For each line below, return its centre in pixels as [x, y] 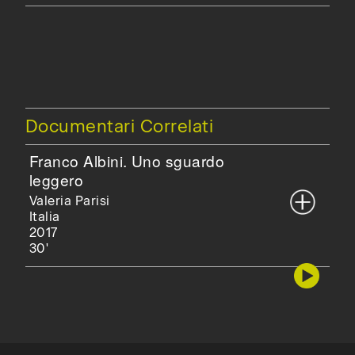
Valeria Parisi [69, 200]
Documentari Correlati [120, 126]
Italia [44, 216]
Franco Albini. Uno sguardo [127, 160]
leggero [56, 179]
